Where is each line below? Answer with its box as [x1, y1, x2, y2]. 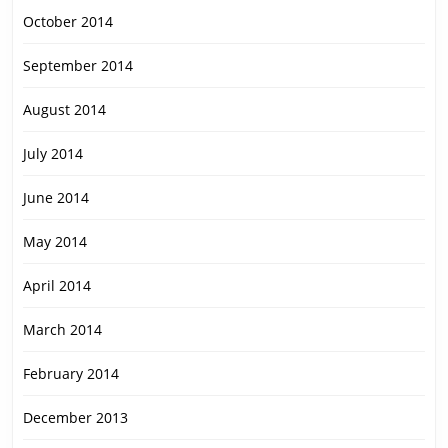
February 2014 [23, 364, 119, 384]
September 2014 [23, 56, 133, 76]
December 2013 [23, 408, 128, 428]
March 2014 [23, 320, 102, 340]
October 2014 [23, 12, 113, 32]
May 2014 [23, 232, 87, 252]
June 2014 [23, 188, 89, 208]
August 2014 [23, 100, 106, 120]
